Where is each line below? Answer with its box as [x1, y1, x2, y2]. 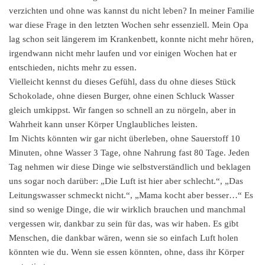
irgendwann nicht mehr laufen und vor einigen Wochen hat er [9, 49, 237, 59]
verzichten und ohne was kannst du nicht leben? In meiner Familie [9, 6, 254, 16]
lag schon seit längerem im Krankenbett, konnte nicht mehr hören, [9, 34, 254, 44]
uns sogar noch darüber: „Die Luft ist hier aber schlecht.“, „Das [9, 176, 243, 186]
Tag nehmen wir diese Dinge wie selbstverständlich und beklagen [9, 162, 251, 172]
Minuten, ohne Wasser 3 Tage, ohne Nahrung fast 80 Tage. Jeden [9, 148, 250, 158]
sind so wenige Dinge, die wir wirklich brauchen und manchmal [9, 205, 245, 215]
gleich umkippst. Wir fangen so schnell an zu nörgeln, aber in [9, 105, 236, 115]
